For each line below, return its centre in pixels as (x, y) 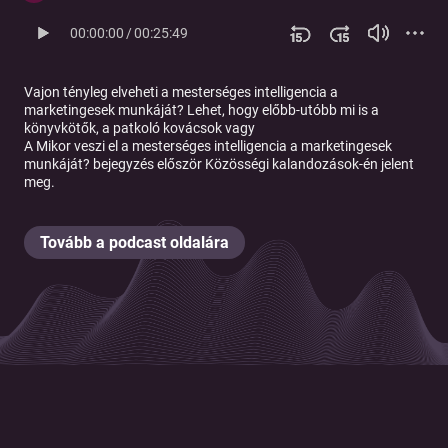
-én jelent (386, 164)
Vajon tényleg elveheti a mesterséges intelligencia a (181, 92)
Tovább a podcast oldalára (134, 243)
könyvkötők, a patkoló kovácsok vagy (139, 128)
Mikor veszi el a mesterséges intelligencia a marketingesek (214, 146)
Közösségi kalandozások (282, 164)
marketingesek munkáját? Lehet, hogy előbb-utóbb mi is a (201, 110)
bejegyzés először (147, 164)
